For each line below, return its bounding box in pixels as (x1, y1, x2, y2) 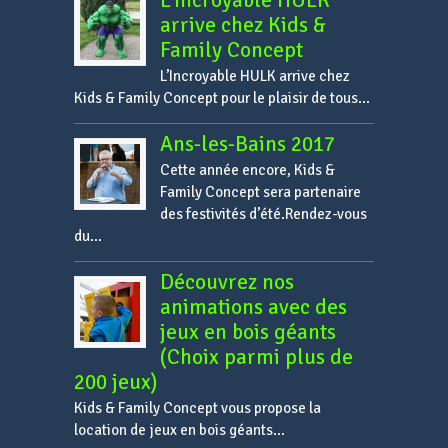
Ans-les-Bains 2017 (160, 131, 335, 158)
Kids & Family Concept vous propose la (74, 399, 321, 418)
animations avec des (160, 294, 347, 321)
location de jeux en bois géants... (74, 421, 285, 440)
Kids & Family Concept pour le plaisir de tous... (74, 89, 370, 108)
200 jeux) (74, 369, 157, 396)
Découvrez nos (160, 269, 294, 296)
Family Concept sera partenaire (160, 183, 361, 202)
